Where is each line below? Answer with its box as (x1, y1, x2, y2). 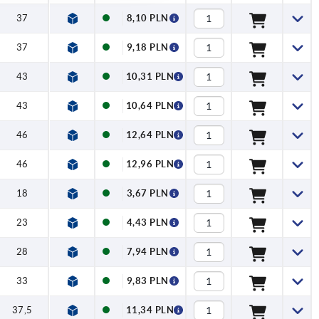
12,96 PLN (125, 159, 174, 170)
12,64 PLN (125, 130, 174, 141)
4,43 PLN (126, 217, 169, 229)
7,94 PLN (126, 246, 169, 258)
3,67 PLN (126, 188, 169, 199)
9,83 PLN (126, 276, 169, 287)
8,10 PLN (126, 13, 169, 24)
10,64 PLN (125, 100, 174, 112)
